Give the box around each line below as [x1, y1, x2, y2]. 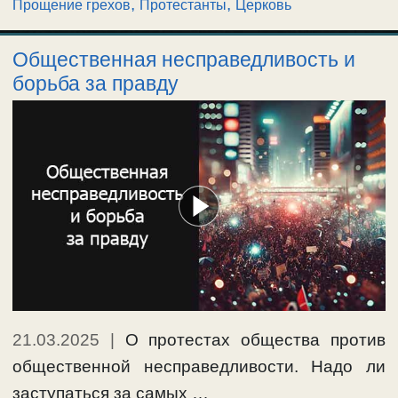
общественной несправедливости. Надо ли [12, 357, 386, 377]
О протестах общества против [124, 330, 386, 350]
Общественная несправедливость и [12, 47, 355, 71]
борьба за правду [12, 71, 179, 95]
